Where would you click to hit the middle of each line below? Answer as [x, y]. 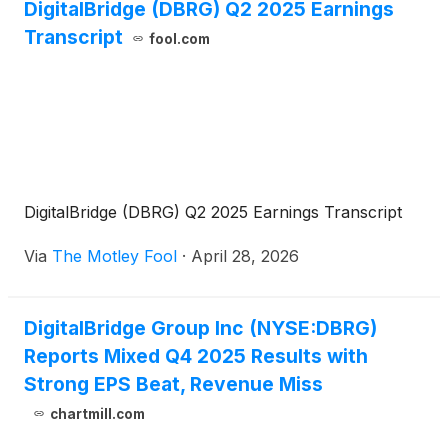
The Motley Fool [114, 256]
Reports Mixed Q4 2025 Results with [196, 356]
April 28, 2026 [245, 256]
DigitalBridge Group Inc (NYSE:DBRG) [200, 328]
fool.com [179, 39]
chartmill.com [97, 414]
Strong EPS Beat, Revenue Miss [173, 384]
